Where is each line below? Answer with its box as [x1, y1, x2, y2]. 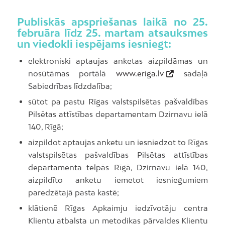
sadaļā [174, 69, 208, 78]
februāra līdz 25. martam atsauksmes [17, 27, 208, 39]
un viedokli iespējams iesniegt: [17, 38, 171, 50]
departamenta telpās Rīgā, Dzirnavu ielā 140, [28, 163, 208, 172]
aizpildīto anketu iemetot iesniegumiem [28, 175, 208, 184]
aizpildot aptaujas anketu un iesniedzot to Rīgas [28, 138, 208, 147]
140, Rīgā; [28, 122, 63, 131]
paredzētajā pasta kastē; [28, 188, 119, 197]
